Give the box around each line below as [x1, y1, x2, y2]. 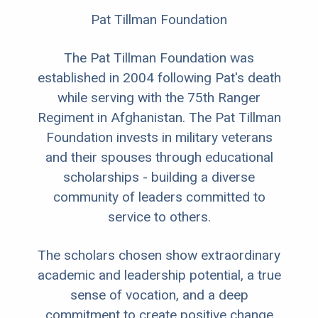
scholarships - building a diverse [63, 169, 255, 186]
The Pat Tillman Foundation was [64, 50, 254, 67]
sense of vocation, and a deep [70, 287, 248, 304]
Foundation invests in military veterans [45, 129, 273, 146]
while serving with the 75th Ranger [57, 89, 261, 106]
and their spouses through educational [45, 149, 273, 166]
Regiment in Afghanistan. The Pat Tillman [37, 109, 281, 126]
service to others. [107, 209, 211, 226]
